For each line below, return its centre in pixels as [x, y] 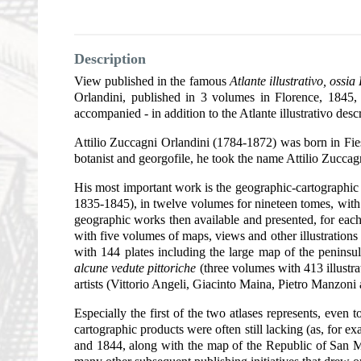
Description [110, 58]
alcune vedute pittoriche [135, 268]
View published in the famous [152, 81]
